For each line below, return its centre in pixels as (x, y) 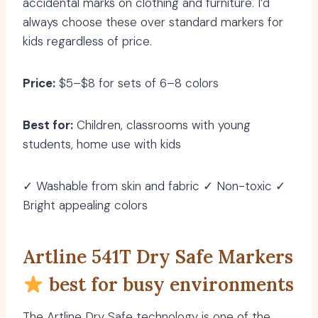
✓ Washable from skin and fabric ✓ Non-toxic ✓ (154, 186)
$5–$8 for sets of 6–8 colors (137, 83)
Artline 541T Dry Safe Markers (158, 257)
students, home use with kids (102, 144)
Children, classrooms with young (162, 125)
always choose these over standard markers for (153, 22)
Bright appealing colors (85, 205)
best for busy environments (169, 285)
